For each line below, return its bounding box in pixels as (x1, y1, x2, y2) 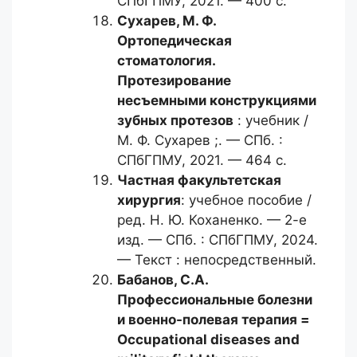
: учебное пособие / (181, 192, 312, 208)
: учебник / (233, 112, 308, 128)
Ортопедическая (117, 33, 232, 49)
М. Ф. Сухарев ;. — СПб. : (117, 132, 283, 148)
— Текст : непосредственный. (117, 252, 316, 268)
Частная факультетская (117, 172, 281, 188)
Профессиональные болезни (117, 292, 312, 308)
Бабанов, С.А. (117, 272, 208, 288)
